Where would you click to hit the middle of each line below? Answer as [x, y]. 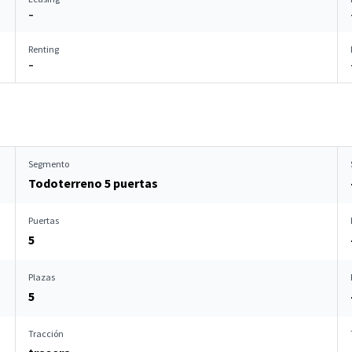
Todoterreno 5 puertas [93, 183]
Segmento [49, 164]
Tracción [46, 334]
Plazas [42, 277]
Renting [44, 49]
